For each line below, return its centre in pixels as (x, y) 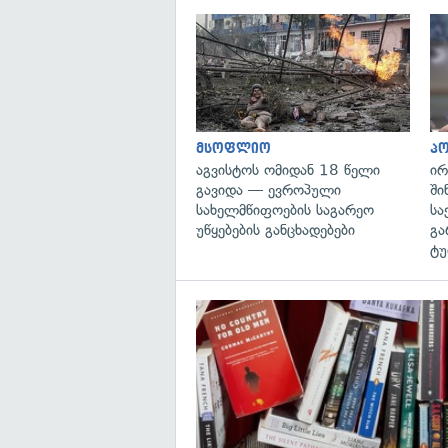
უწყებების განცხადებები (275, 229)
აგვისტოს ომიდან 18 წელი (288, 169)
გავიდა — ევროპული (268, 189)
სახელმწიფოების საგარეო (285, 209)
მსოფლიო (233, 148)
